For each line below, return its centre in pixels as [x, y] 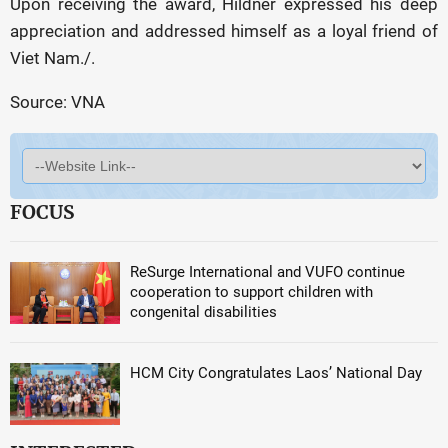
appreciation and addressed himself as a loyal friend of [224, 31]
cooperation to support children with [251, 292]
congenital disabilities [203, 312]
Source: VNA [57, 102]
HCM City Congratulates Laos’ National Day [276, 373]
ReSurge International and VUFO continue [267, 272]
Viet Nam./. [52, 58]
